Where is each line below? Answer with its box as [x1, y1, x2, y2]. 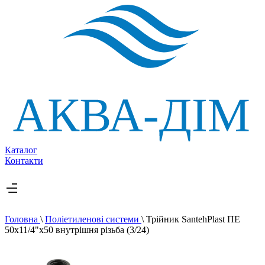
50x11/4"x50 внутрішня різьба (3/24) [5, 224, 149, 235]
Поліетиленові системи [45, 214, 141, 224]
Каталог [5, 144, 37, 155]
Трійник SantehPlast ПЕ [146, 214, 240, 224]
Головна [5, 214, 40, 224]
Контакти [5, 155, 43, 166]
